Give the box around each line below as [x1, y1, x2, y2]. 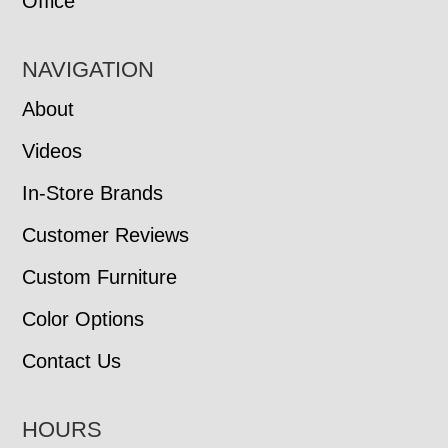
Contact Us [22, 350, 122, 373]
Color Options [22, 308, 145, 331]
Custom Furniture [22, 266, 178, 289]
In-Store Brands [22, 182, 164, 205]
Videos [22, 140, 83, 163]
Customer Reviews [22, 224, 190, 247]
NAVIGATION [22, 57, 155, 83]
